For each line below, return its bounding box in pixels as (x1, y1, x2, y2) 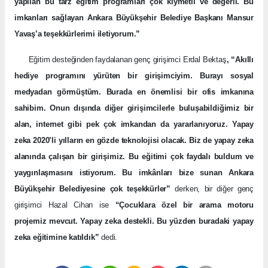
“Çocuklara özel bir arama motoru (115, 200, 254, 209)
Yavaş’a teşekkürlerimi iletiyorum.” (14, 29, 141, 38)
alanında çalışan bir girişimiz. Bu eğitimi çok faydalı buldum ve (14, 151, 254, 161)
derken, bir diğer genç (170, 184, 254, 193)
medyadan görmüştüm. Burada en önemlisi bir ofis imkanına (14, 87, 254, 96)
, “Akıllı (226, 54, 254, 64)
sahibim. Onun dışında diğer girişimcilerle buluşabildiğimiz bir (14, 103, 254, 112)
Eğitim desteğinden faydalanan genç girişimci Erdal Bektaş (14, 54, 227, 64)
